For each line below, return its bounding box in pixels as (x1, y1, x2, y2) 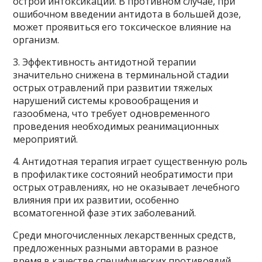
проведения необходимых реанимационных (13, 119, 219, 133)
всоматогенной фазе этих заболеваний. (13, 206, 196, 219)
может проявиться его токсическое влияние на (13, 20, 232, 33)
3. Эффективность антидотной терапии (13, 55, 196, 68)
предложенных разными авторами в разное (13, 241, 219, 254)
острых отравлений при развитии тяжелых (13, 81, 213, 94)
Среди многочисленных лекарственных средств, (13, 228, 236, 242)
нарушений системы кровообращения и (13, 94, 199, 107)
